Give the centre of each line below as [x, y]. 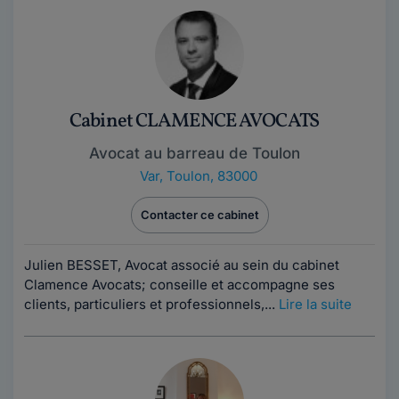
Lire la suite [315, 304]
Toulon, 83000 [212, 176]
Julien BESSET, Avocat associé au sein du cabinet [182, 265]
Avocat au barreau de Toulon [194, 153]
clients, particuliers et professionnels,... [151, 304]
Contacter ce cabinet [199, 215]
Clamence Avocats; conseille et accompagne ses [179, 285]
